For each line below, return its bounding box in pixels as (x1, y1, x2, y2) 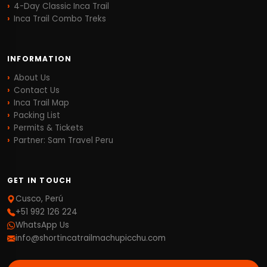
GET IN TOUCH (7, 175, 72, 185)
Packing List (14, 109, 60, 121)
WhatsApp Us (15, 219, 69, 231)
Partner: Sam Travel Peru (14, 134, 113, 146)
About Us (14, 72, 50, 83)
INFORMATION (7, 53, 72, 64)
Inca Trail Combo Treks (14, 13, 106, 24)
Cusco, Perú (15, 193, 63, 204)
